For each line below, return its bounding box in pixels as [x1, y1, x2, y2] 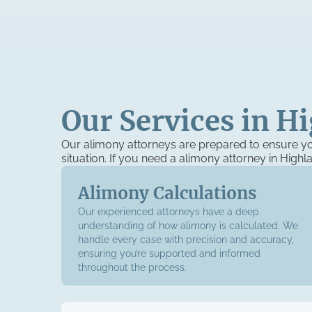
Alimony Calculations [78, 182, 256, 204]
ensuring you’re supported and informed [78, 248, 260, 259]
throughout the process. [78, 262, 187, 273]
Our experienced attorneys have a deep [78, 206, 259, 217]
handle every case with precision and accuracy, [78, 234, 294, 245]
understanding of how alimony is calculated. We [78, 220, 298, 231]
